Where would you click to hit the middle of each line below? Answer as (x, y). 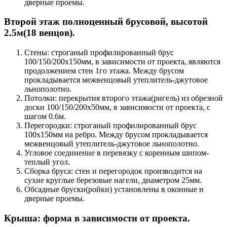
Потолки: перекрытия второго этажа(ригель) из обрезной (124, 98)
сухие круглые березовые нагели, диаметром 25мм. (113, 180)
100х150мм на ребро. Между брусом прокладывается (116, 135)
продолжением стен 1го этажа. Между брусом (104, 71)
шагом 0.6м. (45, 117)
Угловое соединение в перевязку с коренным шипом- (117, 153)
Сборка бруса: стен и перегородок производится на (113, 171)
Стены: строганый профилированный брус (99, 53)
